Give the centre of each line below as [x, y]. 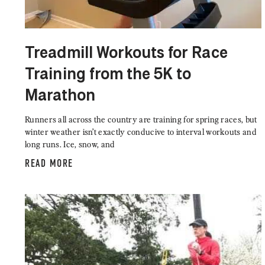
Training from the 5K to [108, 75]
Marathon [60, 97]
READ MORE [49, 164]
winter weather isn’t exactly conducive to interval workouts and [141, 132]
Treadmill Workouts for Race [126, 54]
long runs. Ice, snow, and [70, 144]
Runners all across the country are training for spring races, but [141, 119]
